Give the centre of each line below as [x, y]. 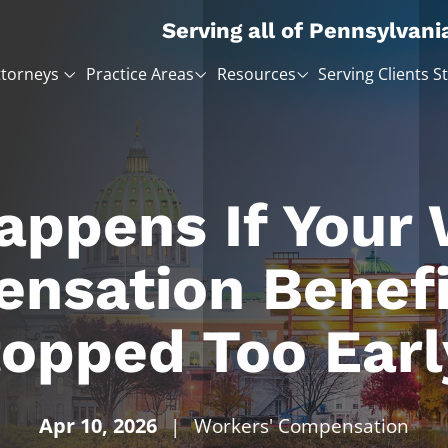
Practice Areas [139, 73]
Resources [256, 73]
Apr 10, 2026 [98, 425]
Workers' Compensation [301, 426]
